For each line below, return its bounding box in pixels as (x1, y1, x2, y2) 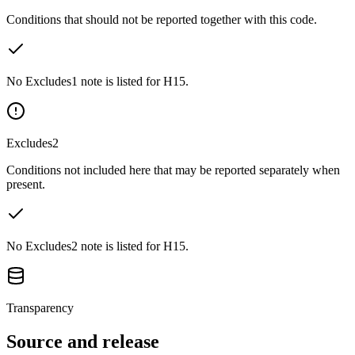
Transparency (6, 300, 74, 315)
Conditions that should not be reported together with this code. (6, 12, 317, 26)
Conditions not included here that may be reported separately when (6, 162, 340, 177)
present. (6, 177, 45, 191)
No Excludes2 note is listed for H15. (6, 239, 189, 253)
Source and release (6, 330, 159, 352)
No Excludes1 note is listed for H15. (6, 74, 189, 88)
